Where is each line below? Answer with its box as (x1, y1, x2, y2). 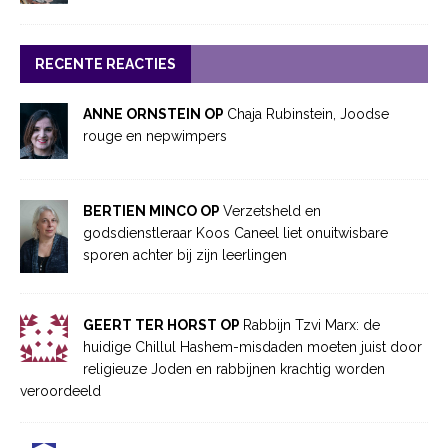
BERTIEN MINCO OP (83, 203, 223, 220)
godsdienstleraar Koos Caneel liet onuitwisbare (83, 225, 388, 242)
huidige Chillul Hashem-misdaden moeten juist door (83, 338, 422, 355)
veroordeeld (20, 382, 101, 399)
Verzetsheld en (223, 203, 321, 220)
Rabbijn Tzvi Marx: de (243, 316, 380, 333)
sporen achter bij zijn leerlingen (83, 247, 299, 264)
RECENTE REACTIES (35, 56, 176, 73)
